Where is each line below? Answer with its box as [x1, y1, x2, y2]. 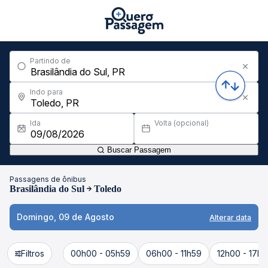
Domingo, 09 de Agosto [17, 212, 114, 222]
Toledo [94, 184, 121, 194]
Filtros [21, 248, 44, 258]
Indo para [30, 87, 63, 96]
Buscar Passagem [105, 145, 171, 154]
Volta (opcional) [154, 118, 209, 127]
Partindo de [30, 56, 71, 65]
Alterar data [209, 212, 251, 222]
